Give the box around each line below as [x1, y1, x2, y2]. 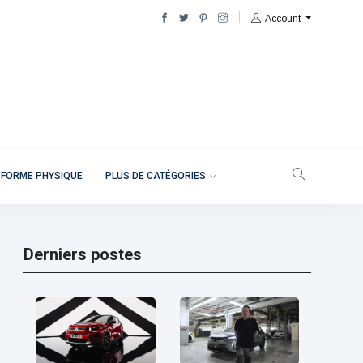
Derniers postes [23, 245, 142, 264]
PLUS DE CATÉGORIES [105, 170, 207, 181]
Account [265, 13, 301, 24]
